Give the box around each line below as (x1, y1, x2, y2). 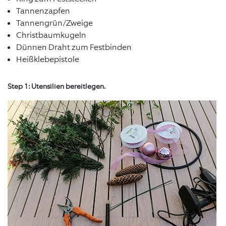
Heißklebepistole (16, 54, 79, 65)
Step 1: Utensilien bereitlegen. (8, 82, 105, 92)
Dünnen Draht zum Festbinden (16, 42, 132, 53)
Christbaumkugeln (16, 30, 86, 41)
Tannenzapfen (16, 6, 70, 17)
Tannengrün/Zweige (16, 18, 93, 29)
